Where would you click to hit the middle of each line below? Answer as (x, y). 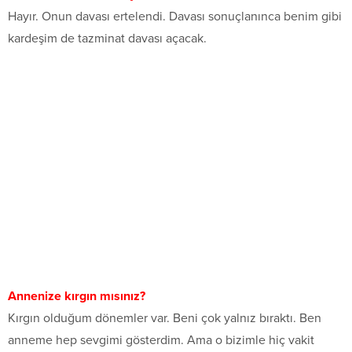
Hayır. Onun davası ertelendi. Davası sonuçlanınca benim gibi (175, 17)
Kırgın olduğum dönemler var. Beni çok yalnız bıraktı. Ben (165, 319)
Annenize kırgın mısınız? (77, 297)
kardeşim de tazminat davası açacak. (107, 39)
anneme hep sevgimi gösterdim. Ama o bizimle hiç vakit (161, 341)
